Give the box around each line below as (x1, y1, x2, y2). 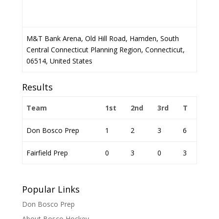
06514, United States (26, 56, 92, 66)
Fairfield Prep (26, 148, 68, 157)
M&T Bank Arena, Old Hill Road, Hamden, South (26, 34, 179, 43)
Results (22, 81, 53, 93)
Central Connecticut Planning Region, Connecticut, (26, 45, 185, 54)
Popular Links (22, 183, 80, 195)
